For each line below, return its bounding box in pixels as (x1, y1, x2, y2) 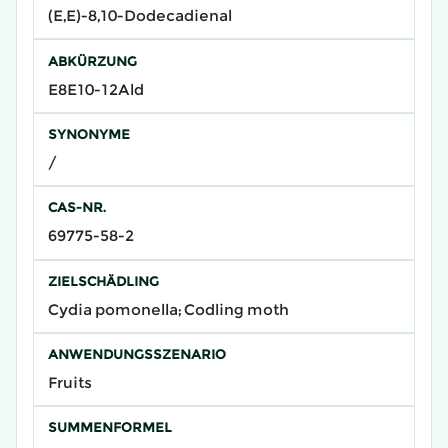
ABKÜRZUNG (47, 52, 137, 69)
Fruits (47, 373, 92, 393)
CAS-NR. (47, 199, 106, 216)
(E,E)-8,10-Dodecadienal (47, 6, 232, 26)
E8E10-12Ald (47, 79, 144, 99)
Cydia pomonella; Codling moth (47, 299, 289, 319)
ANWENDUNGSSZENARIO (47, 346, 226, 363)
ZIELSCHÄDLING (47, 272, 159, 289)
